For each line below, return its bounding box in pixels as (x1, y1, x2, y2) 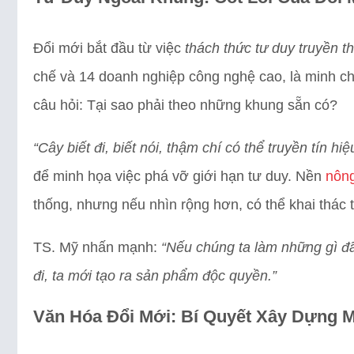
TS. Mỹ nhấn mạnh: (33, 239, 161, 255)
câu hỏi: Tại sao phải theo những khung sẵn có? (33, 96, 337, 113)
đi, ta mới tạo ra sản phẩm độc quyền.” (33, 267, 277, 284)
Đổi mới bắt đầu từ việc (33, 40, 185, 56)
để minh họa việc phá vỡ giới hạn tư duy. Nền (33, 168, 326, 184)
